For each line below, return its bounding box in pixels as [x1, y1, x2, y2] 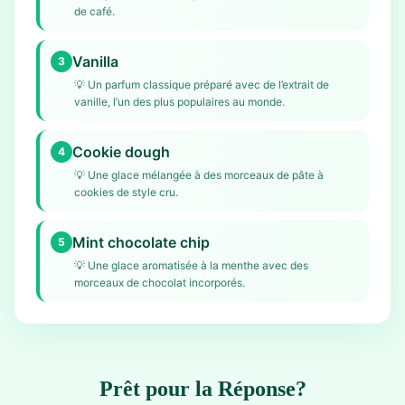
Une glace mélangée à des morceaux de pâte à [88, 168, 324, 182]
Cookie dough [72, 143, 170, 161]
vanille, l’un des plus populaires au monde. [74, 95, 285, 108]
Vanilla [72, 52, 118, 71]
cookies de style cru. [74, 185, 178, 199]
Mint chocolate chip [72, 233, 210, 251]
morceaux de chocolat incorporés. [74, 276, 245, 289]
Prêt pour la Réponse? [99, 377, 306, 400]
